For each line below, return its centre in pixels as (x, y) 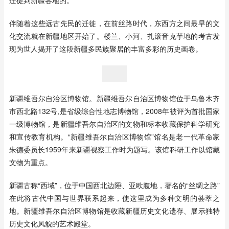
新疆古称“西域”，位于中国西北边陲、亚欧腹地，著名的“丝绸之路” (114, 185)
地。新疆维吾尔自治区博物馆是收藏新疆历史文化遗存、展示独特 (114, 211)
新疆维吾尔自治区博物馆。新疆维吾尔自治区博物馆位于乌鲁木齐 (114, 98)
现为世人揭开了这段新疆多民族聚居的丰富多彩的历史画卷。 (106, 49)
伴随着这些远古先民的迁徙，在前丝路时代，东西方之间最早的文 (114, 23)
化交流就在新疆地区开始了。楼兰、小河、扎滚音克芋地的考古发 (114, 36)
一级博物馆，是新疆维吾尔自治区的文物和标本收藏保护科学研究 (114, 124)
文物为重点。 (31, 162)
